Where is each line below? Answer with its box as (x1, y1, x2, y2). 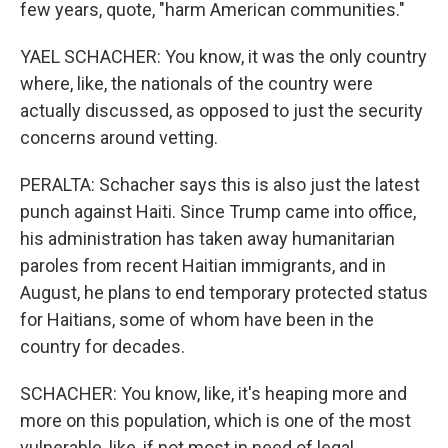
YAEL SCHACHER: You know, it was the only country (20, 46, 427, 67)
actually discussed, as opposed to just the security (20, 100, 423, 121)
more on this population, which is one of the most (20, 410, 411, 431)
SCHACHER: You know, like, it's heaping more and (20, 383, 407, 404)
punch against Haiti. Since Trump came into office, (20, 201, 416, 222)
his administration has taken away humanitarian (20, 228, 395, 249)
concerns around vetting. (20, 127, 218, 148)
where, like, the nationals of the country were (20, 73, 373, 94)
